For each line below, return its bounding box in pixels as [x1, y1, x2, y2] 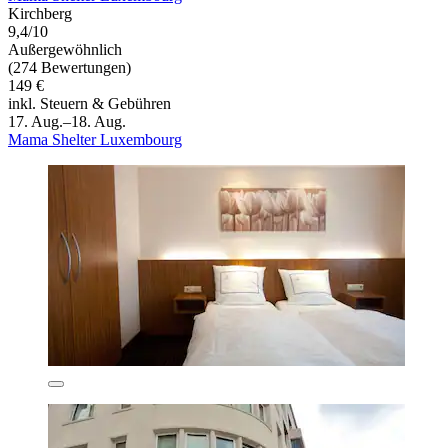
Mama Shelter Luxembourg [8, 130, 182, 148]
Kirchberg [8, 4, 72, 22]
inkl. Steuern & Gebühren [8, 94, 171, 112]
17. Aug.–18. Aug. [8, 112, 126, 130]
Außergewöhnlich [8, 40, 122, 58]
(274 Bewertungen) [8, 58, 131, 76]
